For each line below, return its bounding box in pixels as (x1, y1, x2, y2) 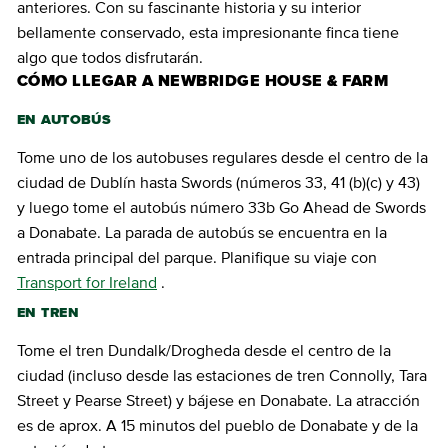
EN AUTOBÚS (17, 113, 112, 128)
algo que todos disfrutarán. (17, 50, 203, 67)
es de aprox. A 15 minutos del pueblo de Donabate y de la (17, 418, 418, 435)
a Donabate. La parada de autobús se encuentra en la (17, 225, 387, 242)
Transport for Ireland (17, 275, 157, 292)
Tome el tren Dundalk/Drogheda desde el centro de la (17, 343, 391, 360)
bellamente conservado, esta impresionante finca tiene (17, 25, 399, 42)
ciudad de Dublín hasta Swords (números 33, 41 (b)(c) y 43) (17, 175, 420, 192)
